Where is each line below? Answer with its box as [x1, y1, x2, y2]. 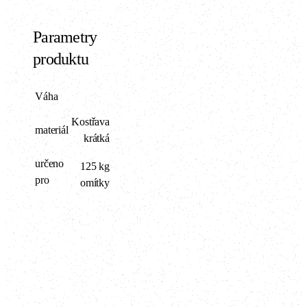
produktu [33, 49, 89, 68]
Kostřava [71, 115, 110, 127]
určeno [35, 157, 64, 169]
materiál [35, 123, 69, 136]
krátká [83, 132, 110, 144]
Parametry [33, 27, 97, 46]
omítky [79, 176, 110, 188]
